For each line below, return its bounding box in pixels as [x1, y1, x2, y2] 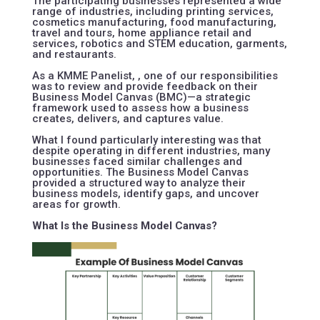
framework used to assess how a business [31, 101, 249, 115]
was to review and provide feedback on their [31, 80, 258, 94]
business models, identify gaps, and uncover [31, 187, 259, 201]
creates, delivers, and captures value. [31, 112, 224, 126]
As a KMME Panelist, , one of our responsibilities [31, 69, 278, 83]
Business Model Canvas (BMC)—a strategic [31, 91, 251, 104]
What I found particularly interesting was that [31, 134, 261, 147]
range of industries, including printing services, [31, 5, 274, 19]
